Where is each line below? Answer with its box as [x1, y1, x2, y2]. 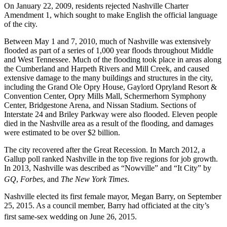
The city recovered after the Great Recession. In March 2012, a [4, 145, 205, 154]
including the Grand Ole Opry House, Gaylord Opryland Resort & [4, 82, 217, 91]
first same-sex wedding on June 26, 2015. [4, 212, 137, 221]
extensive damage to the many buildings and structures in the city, [4, 73, 213, 82]
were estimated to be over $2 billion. [4, 128, 120, 137]
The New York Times [61, 174, 127, 183]
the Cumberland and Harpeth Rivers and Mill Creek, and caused [4, 64, 209, 73]
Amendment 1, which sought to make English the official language [4, 10, 217, 19]
